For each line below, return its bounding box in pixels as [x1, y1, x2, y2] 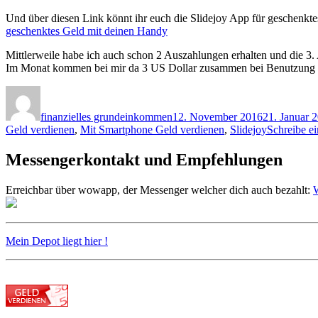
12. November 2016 [172, 110, 263, 123]
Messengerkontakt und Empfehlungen [6, 150, 283, 169]
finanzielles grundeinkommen [40, 110, 172, 123]
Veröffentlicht [172, 84, 233, 97]
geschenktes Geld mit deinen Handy [6, 24, 168, 37]
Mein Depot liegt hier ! [6, 234, 108, 247]
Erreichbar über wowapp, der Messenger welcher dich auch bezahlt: [6, 183, 313, 196]
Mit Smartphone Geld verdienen [80, 123, 224, 136]
